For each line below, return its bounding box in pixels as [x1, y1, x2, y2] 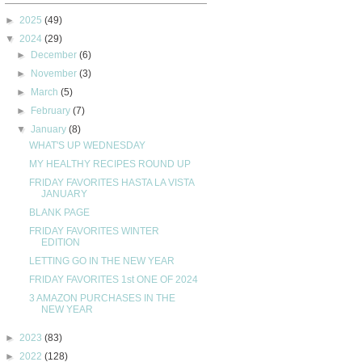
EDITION [40, 236, 80, 248]
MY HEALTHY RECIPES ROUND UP [28, 158, 191, 170]
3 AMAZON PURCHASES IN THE [28, 292, 175, 304]
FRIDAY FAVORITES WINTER [28, 225, 159, 237]
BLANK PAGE [28, 206, 90, 218]
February [31, 104, 74, 116]
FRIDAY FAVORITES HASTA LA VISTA [28, 176, 194, 188]
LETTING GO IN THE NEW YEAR [28, 255, 175, 267]
